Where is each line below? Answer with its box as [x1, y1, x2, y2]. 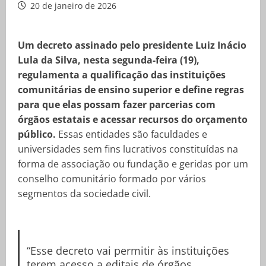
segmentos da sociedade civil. [18, 187, 151, 200]
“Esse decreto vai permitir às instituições [26, 243, 229, 258]
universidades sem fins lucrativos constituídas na [18, 142, 238, 156]
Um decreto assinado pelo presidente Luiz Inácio [18, 39, 246, 52]
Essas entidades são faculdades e [56, 128, 207, 141]
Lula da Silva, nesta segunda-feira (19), [18, 53, 199, 66]
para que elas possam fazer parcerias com [18, 98, 216, 111]
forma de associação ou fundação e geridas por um [18, 157, 248, 170]
